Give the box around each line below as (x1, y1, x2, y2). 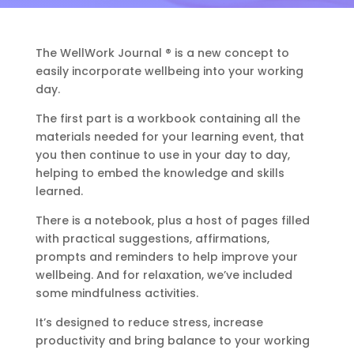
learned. (35, 183, 83, 199)
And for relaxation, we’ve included (96, 267, 292, 283)
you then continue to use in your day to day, (35, 147, 290, 163)
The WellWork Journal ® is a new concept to (35, 45, 289, 61)
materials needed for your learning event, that (35, 129, 304, 145)
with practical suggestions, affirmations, (35, 231, 269, 247)
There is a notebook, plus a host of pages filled (35, 213, 310, 228)
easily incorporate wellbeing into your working (35, 63, 303, 79)
